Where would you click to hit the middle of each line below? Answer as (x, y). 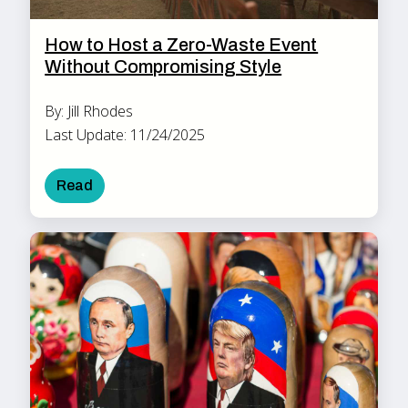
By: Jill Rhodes (89, 112)
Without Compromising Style (163, 67)
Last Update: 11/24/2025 (125, 135)
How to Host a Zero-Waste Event (182, 45)
